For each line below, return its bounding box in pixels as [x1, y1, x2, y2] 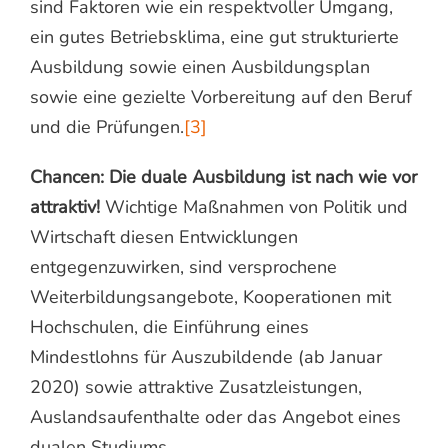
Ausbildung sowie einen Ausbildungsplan [30, 54, 370, 79]
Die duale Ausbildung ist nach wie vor [109, 164, 417, 189]
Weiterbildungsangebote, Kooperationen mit [30, 284, 391, 309]
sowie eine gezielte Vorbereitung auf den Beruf [30, 84, 412, 109]
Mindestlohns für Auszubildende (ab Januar [30, 344, 382, 369]
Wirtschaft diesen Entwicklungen [30, 224, 298, 249]
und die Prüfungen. [30, 114, 184, 139]
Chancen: [30, 164, 104, 189]
